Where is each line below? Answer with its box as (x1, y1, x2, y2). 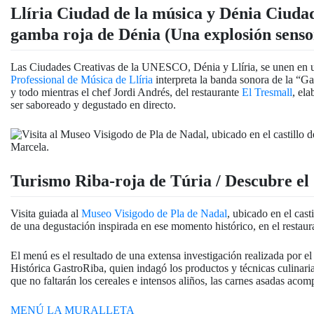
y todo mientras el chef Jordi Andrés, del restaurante (11, 86, 242, 98)
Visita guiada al (11, 207, 81, 219)
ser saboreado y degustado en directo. (11, 98, 176, 111)
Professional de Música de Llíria (11, 73, 153, 86)
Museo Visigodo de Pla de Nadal (81, 207, 227, 219)
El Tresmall (242, 86, 292, 98)
